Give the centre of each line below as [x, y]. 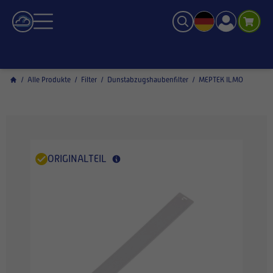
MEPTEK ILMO [221, 80]
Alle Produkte [49, 80]
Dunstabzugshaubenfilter [148, 80]
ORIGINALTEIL [77, 159]
